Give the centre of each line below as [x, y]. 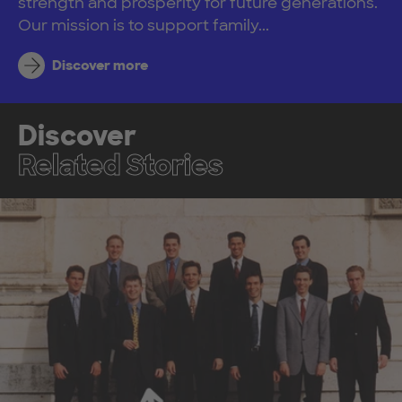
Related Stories [121, 165]
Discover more [100, 65]
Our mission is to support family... [144, 25]
